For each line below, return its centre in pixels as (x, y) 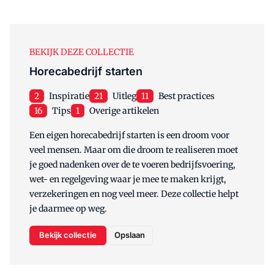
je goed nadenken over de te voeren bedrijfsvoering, (132, 164)
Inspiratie (69, 96)
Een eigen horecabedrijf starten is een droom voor (129, 135)
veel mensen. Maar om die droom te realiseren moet (134, 150)
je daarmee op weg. (68, 208)
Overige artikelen (124, 110)
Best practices (187, 96)
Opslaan (130, 235)
